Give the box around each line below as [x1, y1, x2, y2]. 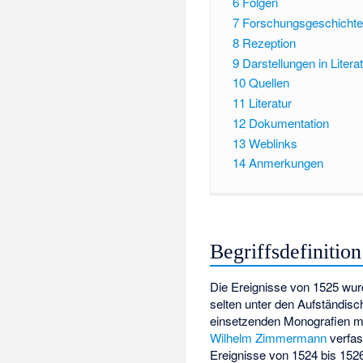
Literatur [248, 94, 292, 112]
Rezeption [241, 33, 296, 51]
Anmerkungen [248, 154, 323, 172]
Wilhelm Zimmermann [210, 328, 327, 346]
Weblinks [248, 134, 297, 152]
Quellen [248, 74, 289, 92]
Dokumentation [248, 113, 329, 131]
